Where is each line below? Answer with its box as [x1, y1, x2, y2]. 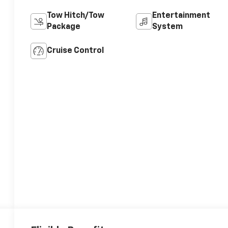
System [152, 23, 183, 32]
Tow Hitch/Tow [47, 12, 105, 20]
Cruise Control [47, 47, 104, 55]
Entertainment [152, 12, 210, 20]
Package [47, 23, 81, 32]
